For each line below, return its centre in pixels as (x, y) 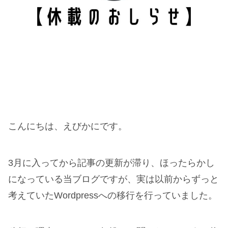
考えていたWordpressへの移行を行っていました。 (113, 195)
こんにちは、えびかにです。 (68, 126)
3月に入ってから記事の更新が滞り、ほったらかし (111, 163)
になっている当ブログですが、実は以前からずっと (113, 179)
